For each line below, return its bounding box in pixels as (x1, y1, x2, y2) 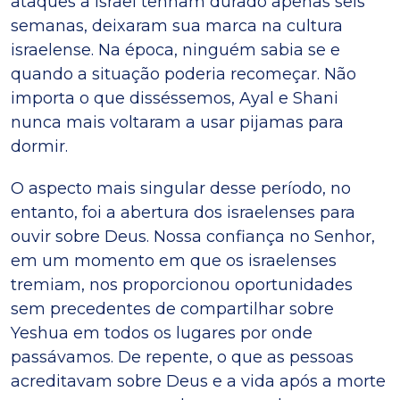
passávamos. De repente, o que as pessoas (11, 346, 354, 367)
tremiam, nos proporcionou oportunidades (11, 274, 353, 295)
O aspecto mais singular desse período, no (11, 178, 351, 198)
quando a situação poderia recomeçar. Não (11, 63, 356, 84)
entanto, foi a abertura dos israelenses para (11, 202, 355, 222)
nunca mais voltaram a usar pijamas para (11, 112, 344, 132)
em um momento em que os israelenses (11, 250, 337, 271)
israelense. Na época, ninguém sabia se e (11, 39, 340, 60)
